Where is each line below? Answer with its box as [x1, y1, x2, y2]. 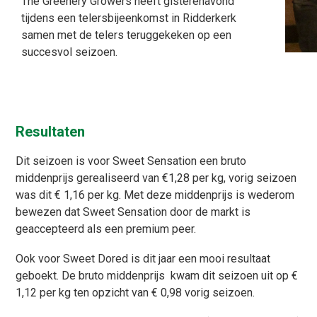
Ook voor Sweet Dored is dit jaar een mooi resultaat [16, 252, 271, 266]
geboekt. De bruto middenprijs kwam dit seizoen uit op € [16, 269, 299, 283]
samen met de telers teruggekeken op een [21, 28, 231, 42]
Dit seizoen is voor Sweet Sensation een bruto [16, 154, 247, 168]
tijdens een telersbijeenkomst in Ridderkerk [21, 11, 236, 25]
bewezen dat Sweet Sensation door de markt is [16, 205, 251, 219]
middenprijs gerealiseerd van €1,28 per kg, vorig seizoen [16, 171, 297, 185]
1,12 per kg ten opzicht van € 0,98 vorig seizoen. [16, 286, 255, 300]
